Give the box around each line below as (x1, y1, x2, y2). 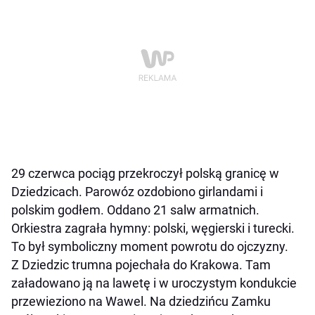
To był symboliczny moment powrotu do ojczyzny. (11, 238, 288, 254)
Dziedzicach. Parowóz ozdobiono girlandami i (11, 184, 263, 199)
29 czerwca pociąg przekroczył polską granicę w (11, 165, 279, 181)
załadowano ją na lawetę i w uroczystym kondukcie (11, 275, 297, 290)
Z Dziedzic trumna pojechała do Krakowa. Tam (11, 257, 271, 272)
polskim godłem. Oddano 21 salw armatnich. (11, 202, 259, 217)
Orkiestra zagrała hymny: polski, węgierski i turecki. (11, 220, 295, 236)
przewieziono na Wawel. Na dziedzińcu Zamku (11, 293, 271, 309)
